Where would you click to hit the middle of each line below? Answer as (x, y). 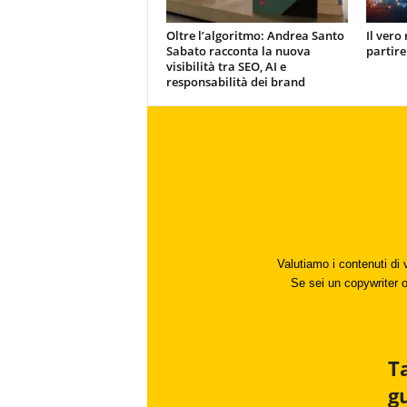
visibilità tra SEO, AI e (226, 66)
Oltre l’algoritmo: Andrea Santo (255, 35)
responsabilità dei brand (235, 82)
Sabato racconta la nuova (238, 51)
